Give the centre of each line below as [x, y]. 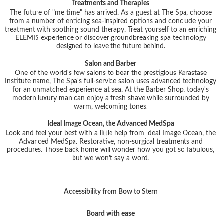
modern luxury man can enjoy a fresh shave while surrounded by [110, 98]
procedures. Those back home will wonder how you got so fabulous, [110, 150]
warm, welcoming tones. [110, 106]
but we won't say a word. [110, 158]
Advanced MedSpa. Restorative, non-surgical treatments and [110, 141]
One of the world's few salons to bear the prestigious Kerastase [110, 73]
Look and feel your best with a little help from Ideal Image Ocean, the [110, 133]
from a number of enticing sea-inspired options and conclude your [110, 21]
